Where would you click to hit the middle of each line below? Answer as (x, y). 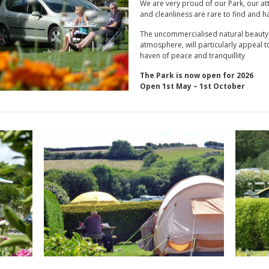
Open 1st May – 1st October (192, 86)
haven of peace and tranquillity (192, 56)
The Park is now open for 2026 (196, 75)
